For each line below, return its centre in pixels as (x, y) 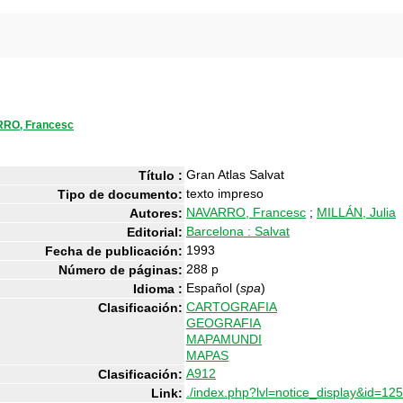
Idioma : (158, 289)
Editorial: (155, 232)
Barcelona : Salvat (238, 231)
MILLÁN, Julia (356, 212)
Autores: (156, 213)
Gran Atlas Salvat (235, 175)
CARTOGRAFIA (232, 307)
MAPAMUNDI (224, 339)
